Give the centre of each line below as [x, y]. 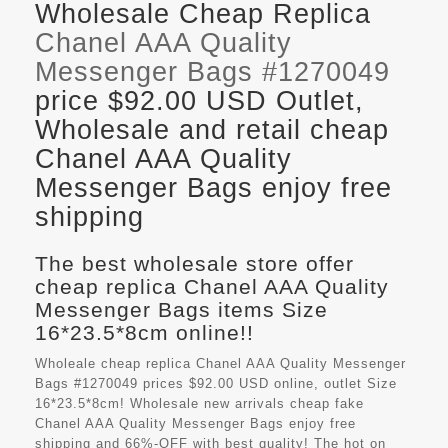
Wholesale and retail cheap [212, 130]
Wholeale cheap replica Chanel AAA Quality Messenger [220, 364]
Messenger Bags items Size [181, 310]
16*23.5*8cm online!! [144, 333]
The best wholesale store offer [194, 264]
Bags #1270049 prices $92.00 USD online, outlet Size [216, 384]
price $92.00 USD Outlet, [199, 101]
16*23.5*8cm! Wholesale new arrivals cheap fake [199, 404]
